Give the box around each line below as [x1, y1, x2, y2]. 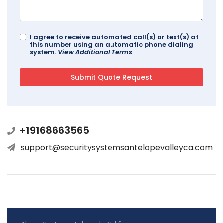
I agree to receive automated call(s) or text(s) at [30, 32, 199, 42]
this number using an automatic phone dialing [30, 40, 193, 50]
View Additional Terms [58, 47, 132, 57]
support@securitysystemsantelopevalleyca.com [21, 142, 213, 154]
